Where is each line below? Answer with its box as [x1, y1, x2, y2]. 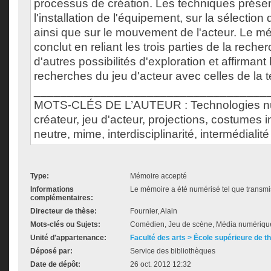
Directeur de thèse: [30, 207, 97, 215]
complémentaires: [30, 194, 93, 202]
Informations [30, 185, 74, 194]
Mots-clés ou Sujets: [30, 220, 100, 229]
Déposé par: [30, 247, 73, 255]
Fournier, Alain [130, 207, 177, 215]
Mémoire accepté [130, 172, 187, 180]
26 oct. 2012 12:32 [130, 260, 191, 269]
